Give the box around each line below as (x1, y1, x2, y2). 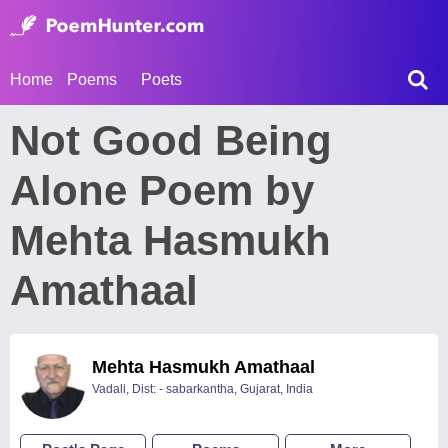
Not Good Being (10, 117, 332, 164)
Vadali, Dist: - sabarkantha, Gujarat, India (92, 382, 313, 396)
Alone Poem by (10, 167, 314, 214)
